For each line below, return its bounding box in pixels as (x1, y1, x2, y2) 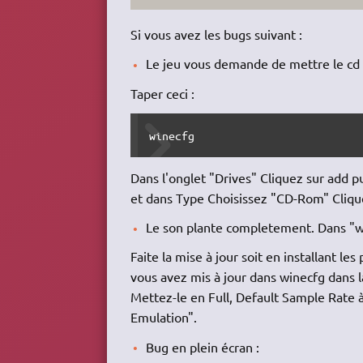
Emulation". (130, 309, 197, 326)
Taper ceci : (130, 84, 194, 101)
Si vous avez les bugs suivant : (130, 25, 302, 42)
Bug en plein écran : (146, 338, 260, 355)
